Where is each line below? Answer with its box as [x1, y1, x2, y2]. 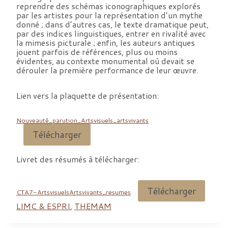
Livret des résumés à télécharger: [16, 153, 139, 165]
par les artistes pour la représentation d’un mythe [16, 9, 203, 21]
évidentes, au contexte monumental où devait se [16, 55, 194, 67]
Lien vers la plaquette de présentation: [16, 90, 159, 102]
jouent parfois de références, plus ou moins [16, 46, 178, 58]
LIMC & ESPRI [16, 199, 70, 212]
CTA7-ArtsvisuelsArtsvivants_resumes [16, 187, 131, 196]
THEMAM [74, 199, 111, 212]
